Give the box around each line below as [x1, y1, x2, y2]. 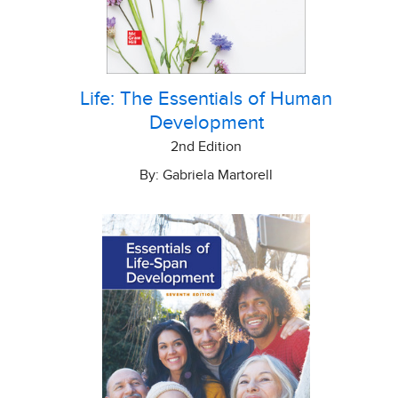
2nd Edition [171, 139, 242, 154]
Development [148, 113, 264, 133]
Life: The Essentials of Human [80, 89, 332, 109]
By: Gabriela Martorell [139, 167, 273, 182]
